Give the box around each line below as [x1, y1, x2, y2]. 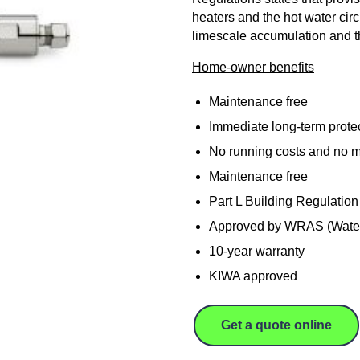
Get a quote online [221, 318, 332, 333]
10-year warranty [208, 244, 305, 259]
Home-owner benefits [192, 60, 314, 75]
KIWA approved [208, 269, 297, 284]
